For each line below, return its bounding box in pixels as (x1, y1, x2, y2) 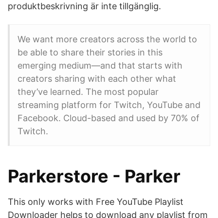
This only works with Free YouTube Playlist (8, 197, 183, 207)
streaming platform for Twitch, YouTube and (18, 100, 200, 110)
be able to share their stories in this (18, 47, 163, 57)
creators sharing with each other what (18, 73, 176, 84)
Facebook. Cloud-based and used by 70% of (18, 113, 200, 123)
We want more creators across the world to (18, 34, 197, 44)
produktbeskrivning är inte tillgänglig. (8, 1, 161, 11)
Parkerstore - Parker (8, 165, 181, 187)
